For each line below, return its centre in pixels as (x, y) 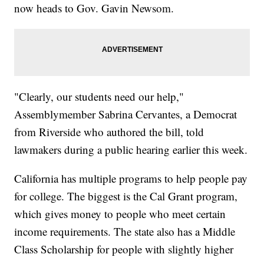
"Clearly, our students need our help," (99, 97)
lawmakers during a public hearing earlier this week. (131, 150)
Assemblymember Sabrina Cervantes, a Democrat (126, 114)
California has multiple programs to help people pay (131, 179)
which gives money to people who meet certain (120, 214)
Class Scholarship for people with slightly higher (124, 249)
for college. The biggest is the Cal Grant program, (126, 196)
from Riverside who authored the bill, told (109, 132)
